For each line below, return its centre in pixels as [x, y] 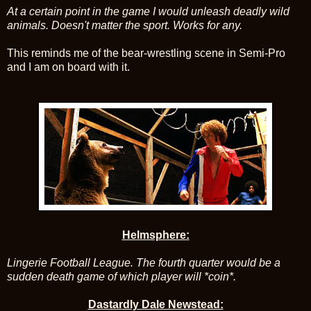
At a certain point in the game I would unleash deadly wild [148, 11]
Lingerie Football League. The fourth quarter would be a [144, 262]
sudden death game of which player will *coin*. [121, 276]
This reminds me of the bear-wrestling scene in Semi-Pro [146, 53]
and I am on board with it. [68, 67]
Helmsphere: [155, 235]
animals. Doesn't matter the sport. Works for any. [125, 25]
